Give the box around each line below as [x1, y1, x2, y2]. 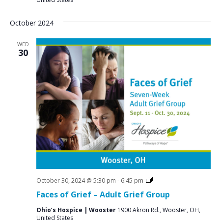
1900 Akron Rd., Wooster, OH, [117, 206, 200, 214]
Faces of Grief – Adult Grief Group [36, 189, 170, 200]
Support [152, 184, 175, 192]
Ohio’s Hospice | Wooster [36, 206, 117, 214]
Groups [152, 192, 173, 200]
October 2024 [9, 18, 54, 27]
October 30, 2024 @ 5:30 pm [36, 176, 116, 185]
